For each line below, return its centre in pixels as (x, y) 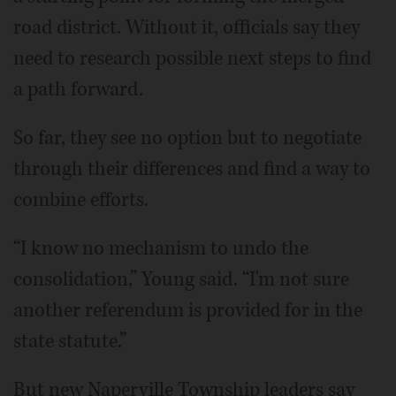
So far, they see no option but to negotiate (187, 138)
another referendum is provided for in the (188, 310)
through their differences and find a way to (192, 169)
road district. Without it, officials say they (187, 27)
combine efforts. (81, 200)
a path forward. (78, 89)
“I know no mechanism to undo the (161, 248)
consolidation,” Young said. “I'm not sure (181, 279)
